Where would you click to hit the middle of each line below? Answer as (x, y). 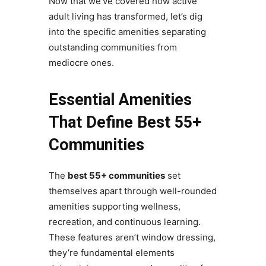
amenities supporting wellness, (114, 207)
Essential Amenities (120, 100)
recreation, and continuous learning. (124, 222)
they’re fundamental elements (111, 253)
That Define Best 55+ (125, 123)
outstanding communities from (113, 47)
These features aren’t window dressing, (132, 237)
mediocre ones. (81, 63)
